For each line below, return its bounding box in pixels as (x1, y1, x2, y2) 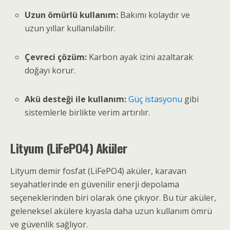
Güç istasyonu (128, 93, 183, 105)
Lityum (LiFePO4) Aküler (10, 139, 127, 158)
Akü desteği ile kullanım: (25, 93, 127, 105)
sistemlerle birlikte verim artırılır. (25, 107, 150, 119)
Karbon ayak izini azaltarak (87, 51, 194, 63)
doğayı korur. (25, 64, 76, 76)
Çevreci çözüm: (25, 51, 87, 63)
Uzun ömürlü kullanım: (25, 9, 119, 21)
